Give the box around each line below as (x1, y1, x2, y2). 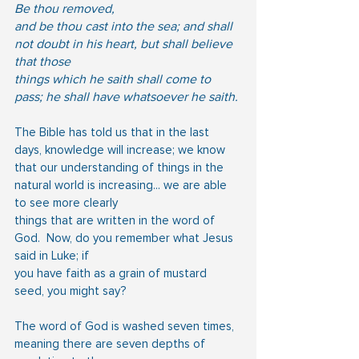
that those (14, 53, 71, 70)
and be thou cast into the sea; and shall (14, 18, 236, 34)
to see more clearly (14, 195, 118, 210)
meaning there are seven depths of (14, 336, 208, 351)
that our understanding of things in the (14, 159, 227, 175)
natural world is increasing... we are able (14, 177, 230, 192)
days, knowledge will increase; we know (14, 142, 228, 157)
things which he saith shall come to (14, 71, 214, 87)
